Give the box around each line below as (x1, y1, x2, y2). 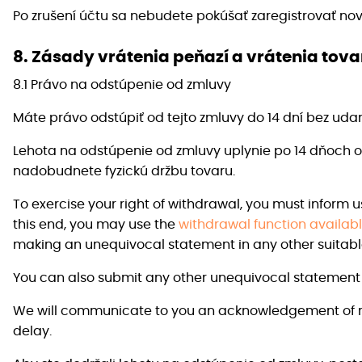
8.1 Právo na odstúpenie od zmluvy (13, 78, 231, 92)
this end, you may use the (13, 218, 179, 232)
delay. (13, 325, 52, 339)
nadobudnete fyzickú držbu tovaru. (13, 165, 235, 179)
